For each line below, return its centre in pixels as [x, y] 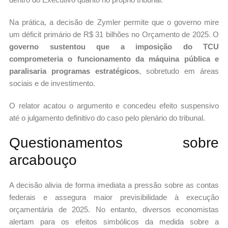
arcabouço [43, 160]
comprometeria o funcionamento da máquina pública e [114, 59]
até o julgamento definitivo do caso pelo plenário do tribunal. [107, 118]
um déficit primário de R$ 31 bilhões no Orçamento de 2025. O [114, 34]
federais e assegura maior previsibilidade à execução [114, 197]
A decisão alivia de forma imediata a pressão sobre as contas [114, 185]
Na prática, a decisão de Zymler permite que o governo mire [114, 22]
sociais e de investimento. [52, 83]
